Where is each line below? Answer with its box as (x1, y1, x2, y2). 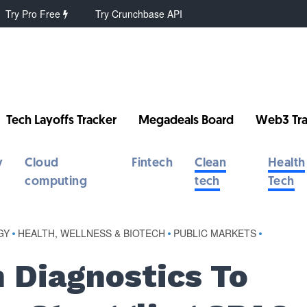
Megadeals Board (138, 114, 234, 127)
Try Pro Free (5, 7, 64, 21)
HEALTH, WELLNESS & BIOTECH (18, 226, 166, 240)
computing (25, 175, 88, 188)
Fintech (132, 157, 173, 170)
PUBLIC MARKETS (173, 226, 257, 240)
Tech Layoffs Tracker (6, 114, 117, 127)
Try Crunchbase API (95, 7, 183, 21)
